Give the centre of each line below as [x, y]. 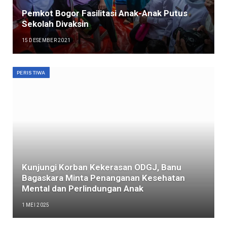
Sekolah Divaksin [55, 24]
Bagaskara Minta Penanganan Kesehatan [103, 178]
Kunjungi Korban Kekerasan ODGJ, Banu [101, 167]
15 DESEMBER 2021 [46, 41]
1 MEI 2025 [35, 205]
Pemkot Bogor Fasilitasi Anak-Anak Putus [104, 13]
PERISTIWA [31, 72]
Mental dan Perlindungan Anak [82, 188]
